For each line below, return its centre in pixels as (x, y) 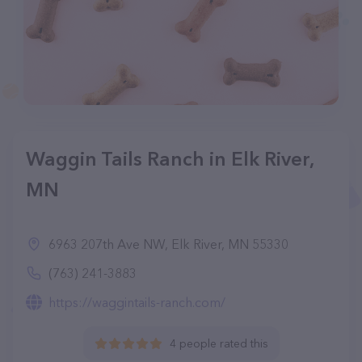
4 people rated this (219, 343)
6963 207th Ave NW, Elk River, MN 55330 (168, 244)
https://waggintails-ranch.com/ (137, 302)
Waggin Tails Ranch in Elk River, (170, 159)
